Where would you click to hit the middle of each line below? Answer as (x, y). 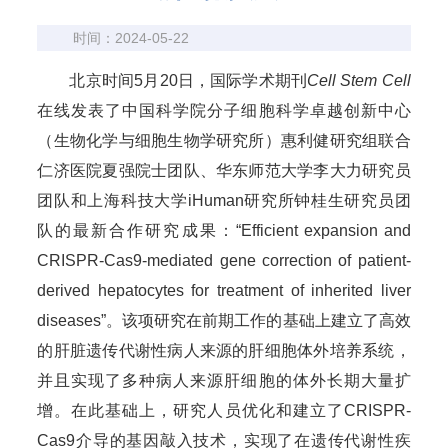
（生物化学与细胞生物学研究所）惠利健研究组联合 (224, 140)
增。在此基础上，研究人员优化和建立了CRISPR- (224, 410)
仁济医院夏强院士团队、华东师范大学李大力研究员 (224, 170)
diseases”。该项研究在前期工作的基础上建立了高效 (224, 320)
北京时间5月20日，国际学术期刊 (188, 80)
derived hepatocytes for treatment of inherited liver (224, 290)
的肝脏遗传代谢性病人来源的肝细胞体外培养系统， (224, 350)
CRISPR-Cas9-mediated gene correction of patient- (224, 260)
